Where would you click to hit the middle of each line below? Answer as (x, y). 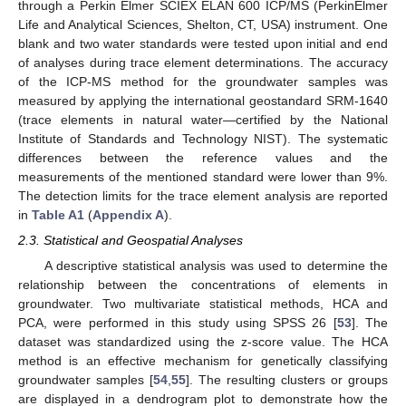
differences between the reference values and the (203, 157)
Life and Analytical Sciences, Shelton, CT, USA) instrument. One (203, 24)
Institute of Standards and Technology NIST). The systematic (203, 138)
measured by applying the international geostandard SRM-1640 (203, 100)
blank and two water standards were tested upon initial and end (203, 43)
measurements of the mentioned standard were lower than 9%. (203, 176)
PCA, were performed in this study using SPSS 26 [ (178, 323)
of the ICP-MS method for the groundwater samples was (203, 81)
